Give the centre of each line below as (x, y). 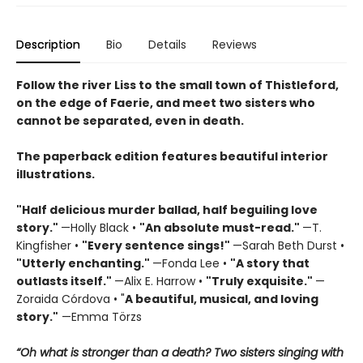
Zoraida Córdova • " (70, 299)
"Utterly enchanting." (84, 264)
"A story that (270, 264)
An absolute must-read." (224, 228)
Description (48, 45)
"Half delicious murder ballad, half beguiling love (167, 210)
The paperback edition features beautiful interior (172, 157)
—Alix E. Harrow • (160, 282)
